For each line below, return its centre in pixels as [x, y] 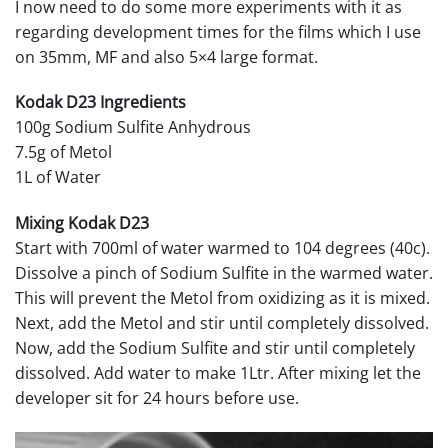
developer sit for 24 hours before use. [157, 398]
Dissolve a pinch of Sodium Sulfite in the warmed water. [224, 273]
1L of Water [58, 177]
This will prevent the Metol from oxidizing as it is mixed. [222, 298]
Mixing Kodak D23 [82, 223]
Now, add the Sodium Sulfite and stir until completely [215, 348]
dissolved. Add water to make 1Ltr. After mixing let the [218, 373]
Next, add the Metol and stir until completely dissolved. [222, 323]
